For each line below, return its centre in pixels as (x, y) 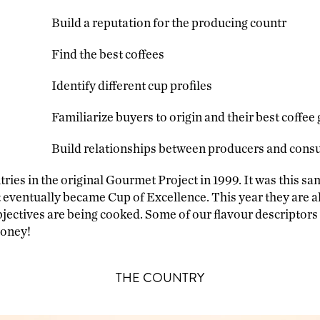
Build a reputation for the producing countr (169, 24)
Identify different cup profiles (132, 87)
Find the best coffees (108, 55)
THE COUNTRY (160, 278)
